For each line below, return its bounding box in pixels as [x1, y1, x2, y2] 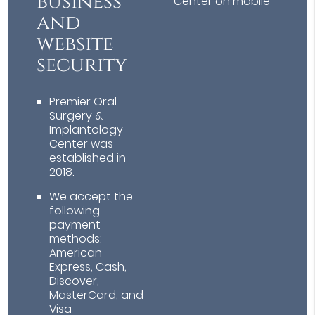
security [37, 52, 128, 79]
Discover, [49, 273, 100, 290]
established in [49, 150, 127, 167]
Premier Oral [49, 94, 117, 110]
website [37, 31, 114, 58]
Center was [49, 136, 114, 153]
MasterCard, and [49, 287, 144, 304]
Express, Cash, [49, 259, 127, 276]
